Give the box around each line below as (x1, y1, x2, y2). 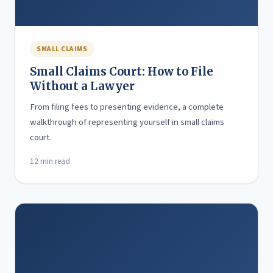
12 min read (30, 156, 70, 168)
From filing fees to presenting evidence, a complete (30, 101, 224, 114)
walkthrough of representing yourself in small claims (30, 116, 224, 129)
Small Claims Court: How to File (30, 64, 213, 79)
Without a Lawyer (30, 79, 135, 93)
